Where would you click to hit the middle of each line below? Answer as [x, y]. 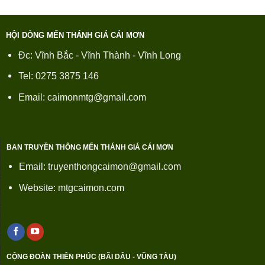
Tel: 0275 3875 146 [59, 76]
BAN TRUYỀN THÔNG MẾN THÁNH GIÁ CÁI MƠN [90, 148]
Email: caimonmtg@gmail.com [82, 98]
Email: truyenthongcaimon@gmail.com [100, 167]
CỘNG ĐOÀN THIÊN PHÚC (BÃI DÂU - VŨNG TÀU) [91, 257]
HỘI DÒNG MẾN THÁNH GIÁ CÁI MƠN [75, 35]
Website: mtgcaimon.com [72, 188]
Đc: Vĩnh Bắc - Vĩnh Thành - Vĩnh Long [100, 55]
